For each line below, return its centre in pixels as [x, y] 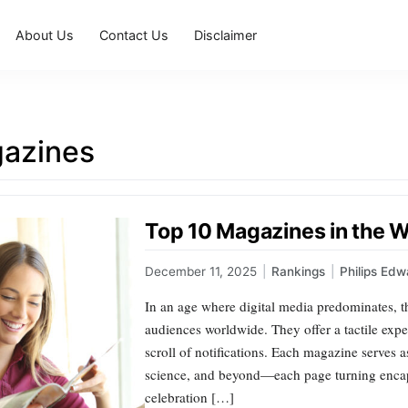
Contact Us [134, 35]
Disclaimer [226, 35]
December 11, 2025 [201, 272]
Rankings [298, 272]
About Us [45, 35]
